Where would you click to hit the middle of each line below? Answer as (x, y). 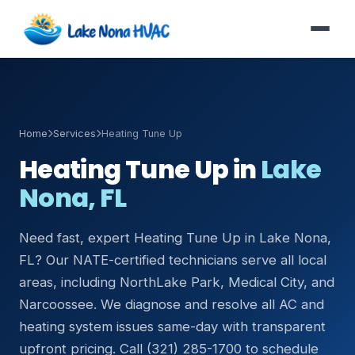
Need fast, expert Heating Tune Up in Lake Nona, (175, 238)
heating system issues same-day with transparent (172, 326)
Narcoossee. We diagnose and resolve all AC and (172, 304)
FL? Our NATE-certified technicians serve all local (173, 260)
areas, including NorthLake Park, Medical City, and (177, 282)
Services (74, 134)
